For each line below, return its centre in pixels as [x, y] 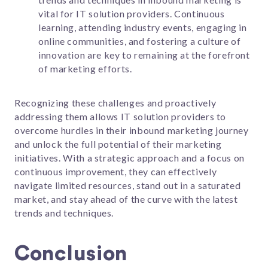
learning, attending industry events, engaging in [143, 28]
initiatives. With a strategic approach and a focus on [130, 157]
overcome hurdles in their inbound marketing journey [132, 130]
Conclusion [71, 254]
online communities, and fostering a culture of [140, 41]
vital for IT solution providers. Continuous [132, 14]
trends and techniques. [64, 212]
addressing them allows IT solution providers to [121, 116]
